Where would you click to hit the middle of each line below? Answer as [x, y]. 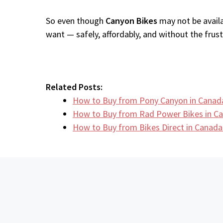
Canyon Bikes [131, 21]
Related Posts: [74, 87]
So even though [76, 21]
